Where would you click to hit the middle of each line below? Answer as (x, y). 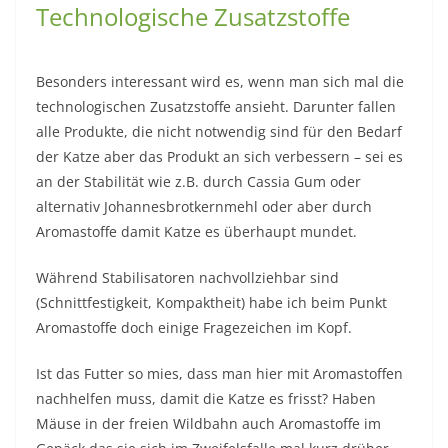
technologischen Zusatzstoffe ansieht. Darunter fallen (216, 108)
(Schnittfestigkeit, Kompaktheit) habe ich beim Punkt (211, 304)
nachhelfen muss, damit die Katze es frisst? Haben (206, 400)
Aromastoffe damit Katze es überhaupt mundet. (196, 233)
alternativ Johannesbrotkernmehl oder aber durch (204, 208)
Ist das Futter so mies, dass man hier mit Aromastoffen (219, 375)
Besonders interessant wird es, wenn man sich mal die (220, 83)
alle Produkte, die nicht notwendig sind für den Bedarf (219, 133)
